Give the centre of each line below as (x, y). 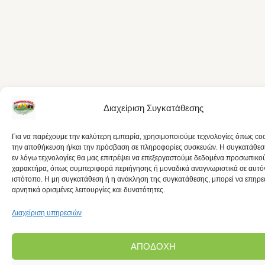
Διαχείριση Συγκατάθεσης (153, 108)
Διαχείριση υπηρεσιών (47, 213)
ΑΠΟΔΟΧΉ (153, 246)
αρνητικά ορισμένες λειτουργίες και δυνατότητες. (88, 190)
